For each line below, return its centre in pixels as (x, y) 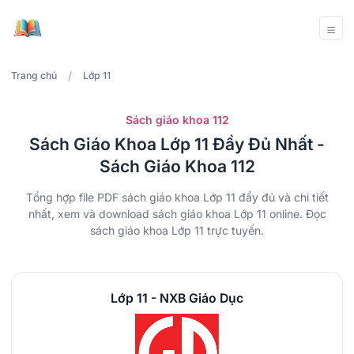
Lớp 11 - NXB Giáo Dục (177, 299)
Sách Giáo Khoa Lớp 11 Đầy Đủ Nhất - (177, 145)
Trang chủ (34, 76)
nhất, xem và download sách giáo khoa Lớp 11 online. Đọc (177, 214)
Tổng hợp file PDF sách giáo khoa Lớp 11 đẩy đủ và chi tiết (177, 198)
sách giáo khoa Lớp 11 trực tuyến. (177, 231)
